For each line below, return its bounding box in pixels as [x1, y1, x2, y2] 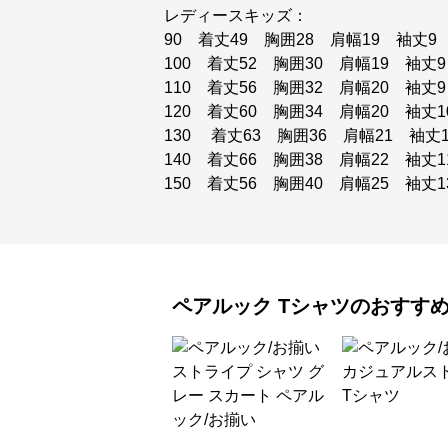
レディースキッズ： [164, 7, 308, 24]
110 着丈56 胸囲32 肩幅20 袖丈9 [164, 79, 446, 96]
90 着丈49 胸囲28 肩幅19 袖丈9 [164, 31, 437, 48]
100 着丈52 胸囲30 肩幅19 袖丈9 [164, 55, 446, 72]
